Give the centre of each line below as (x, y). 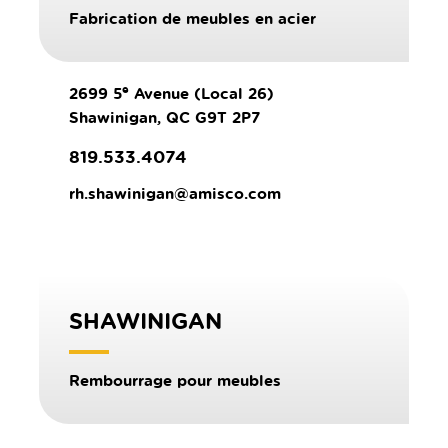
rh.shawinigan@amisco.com (175, 194)
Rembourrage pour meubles (175, 381)
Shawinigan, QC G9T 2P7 (164, 118)
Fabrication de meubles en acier (192, 19)
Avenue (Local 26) (201, 94)
